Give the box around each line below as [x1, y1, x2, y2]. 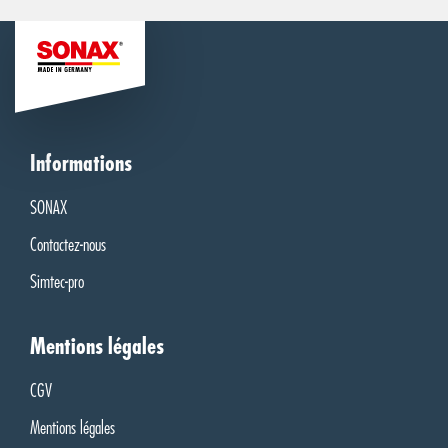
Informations [30, 153, 132, 175]
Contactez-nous [30, 236, 106, 254]
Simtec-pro [30, 273, 84, 291]
